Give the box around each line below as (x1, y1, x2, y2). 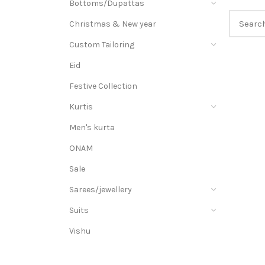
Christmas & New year (69, 19, 156, 29)
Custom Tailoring (69, 40, 134, 50)
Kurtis (69, 102, 93, 112)
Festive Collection (69, 81, 137, 91)
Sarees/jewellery (69, 185, 132, 195)
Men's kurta (69, 122, 115, 132)
